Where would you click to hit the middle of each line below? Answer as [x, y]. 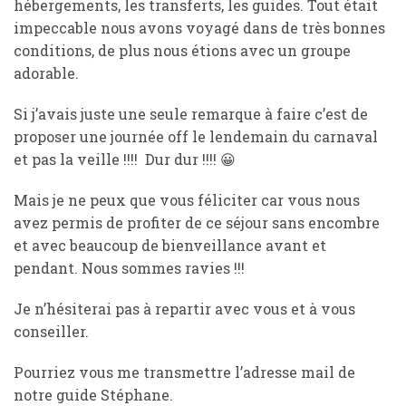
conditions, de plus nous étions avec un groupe [182, 50]
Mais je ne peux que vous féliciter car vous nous [187, 200]
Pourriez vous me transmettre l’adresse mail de [184, 372]
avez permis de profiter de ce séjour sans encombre [197, 222]
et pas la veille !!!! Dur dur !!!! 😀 [125, 159]
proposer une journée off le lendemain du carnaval [196, 136]
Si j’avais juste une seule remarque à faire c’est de [191, 114]
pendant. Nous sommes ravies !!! [129, 268]
